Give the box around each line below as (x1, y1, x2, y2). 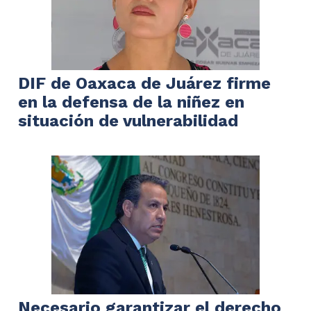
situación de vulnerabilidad (18, 110, 238, 131)
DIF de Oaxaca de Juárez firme (18, 73, 271, 93)
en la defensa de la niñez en (18, 92, 244, 112)
